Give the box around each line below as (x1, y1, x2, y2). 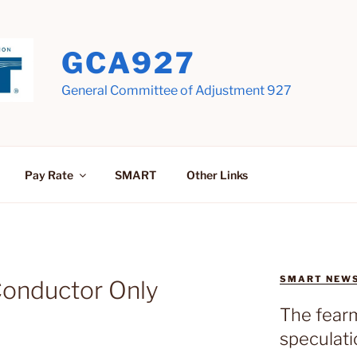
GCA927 (61, 45, 197, 80)
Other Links (186, 167, 248, 182)
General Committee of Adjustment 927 (61, 83, 292, 98)
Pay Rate (24, 167, 73, 182)
